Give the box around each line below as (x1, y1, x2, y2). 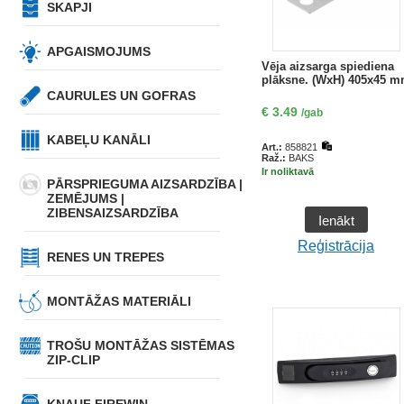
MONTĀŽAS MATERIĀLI (46, 294, 191, 308)
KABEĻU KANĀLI (46, 133, 151, 147)
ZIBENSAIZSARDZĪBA (46, 206, 179, 220)
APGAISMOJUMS (46, 44, 151, 59)
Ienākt (317, 213, 354, 228)
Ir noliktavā (261, 166, 314, 177)
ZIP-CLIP (46, 353, 100, 367)
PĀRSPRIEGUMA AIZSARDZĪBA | (46, 177, 243, 191)
